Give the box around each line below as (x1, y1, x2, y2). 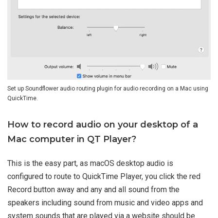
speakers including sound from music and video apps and (7, 198, 203, 208)
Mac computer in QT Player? (7, 134, 136, 145)
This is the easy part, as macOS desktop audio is (7, 159, 173, 168)
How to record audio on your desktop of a (7, 119, 198, 130)
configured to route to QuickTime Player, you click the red (7, 172, 200, 182)
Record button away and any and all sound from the (7, 185, 180, 195)
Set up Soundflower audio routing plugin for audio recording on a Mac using (7, 85, 208, 92)
